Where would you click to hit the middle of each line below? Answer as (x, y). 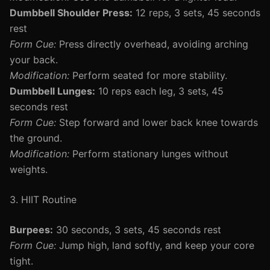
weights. (29, 169)
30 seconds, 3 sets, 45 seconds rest (137, 230)
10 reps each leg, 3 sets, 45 (159, 91)
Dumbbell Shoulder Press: (71, 13)
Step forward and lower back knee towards (157, 122)
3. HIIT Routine (43, 199)
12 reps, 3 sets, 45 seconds (196, 13)
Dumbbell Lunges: (52, 91)
